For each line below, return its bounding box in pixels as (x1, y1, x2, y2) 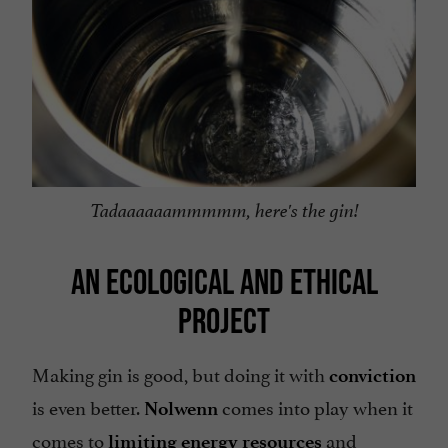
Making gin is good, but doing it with (32, 359, 329, 388)
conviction (329, 364, 416, 388)
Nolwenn (144, 397, 218, 421)
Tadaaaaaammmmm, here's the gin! (89, 199, 359, 224)
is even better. (32, 392, 144, 421)
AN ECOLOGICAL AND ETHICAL (70, 261, 378, 302)
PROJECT (178, 300, 270, 341)
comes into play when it (218, 392, 413, 421)
